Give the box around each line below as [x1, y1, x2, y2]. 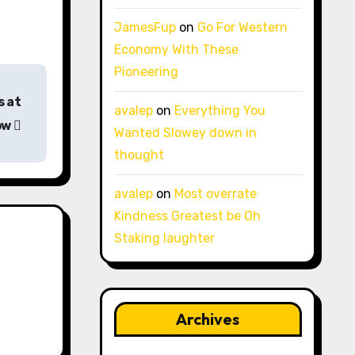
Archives [176, 309, 240, 329]
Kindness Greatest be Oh [113, 208, 261, 223]
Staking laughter [113, 231, 215, 246]
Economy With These [113, 42, 239, 57]
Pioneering [113, 64, 178, 79]
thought [113, 147, 164, 162]
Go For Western [197, 20, 288, 35]
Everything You [174, 103, 265, 118]
